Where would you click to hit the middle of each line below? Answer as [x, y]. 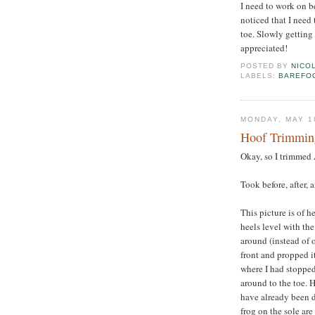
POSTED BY [266, 66]
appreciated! [264, 47]
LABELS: [260, 76]
